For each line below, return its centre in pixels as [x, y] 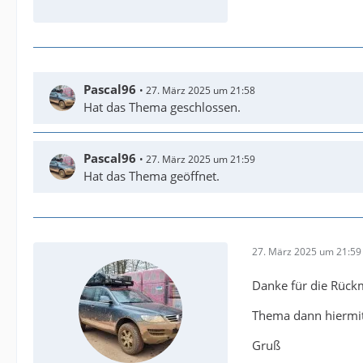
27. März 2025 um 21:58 [201, 91]
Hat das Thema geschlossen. [162, 107]
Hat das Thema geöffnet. [152, 176]
